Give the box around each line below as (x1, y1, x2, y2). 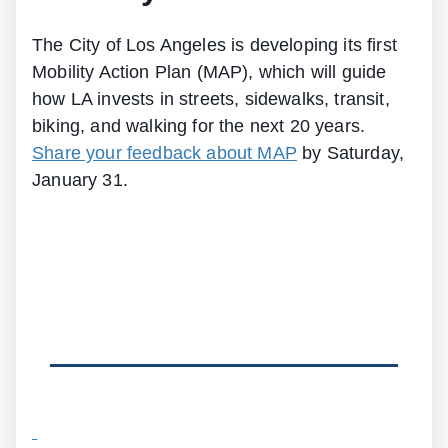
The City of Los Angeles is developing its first (32, 34, 397, 55)
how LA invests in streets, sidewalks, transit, (32, 88, 390, 109)
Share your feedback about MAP (32, 142, 297, 163)
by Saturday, (296, 142, 405, 163)
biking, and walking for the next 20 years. (32, 115, 366, 136)
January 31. (32, 169, 128, 190)
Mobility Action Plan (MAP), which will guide (32, 61, 387, 82)
